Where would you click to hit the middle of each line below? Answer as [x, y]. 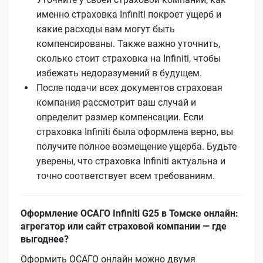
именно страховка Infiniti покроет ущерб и [129, 14]
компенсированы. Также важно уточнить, [128, 43]
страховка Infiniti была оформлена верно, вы [135, 131]
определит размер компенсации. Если [120, 117]
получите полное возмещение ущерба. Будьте [136, 146]
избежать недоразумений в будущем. [119, 73]
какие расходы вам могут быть [106, 29]
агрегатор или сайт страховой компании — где [124, 226]
